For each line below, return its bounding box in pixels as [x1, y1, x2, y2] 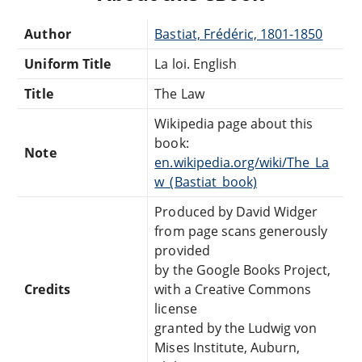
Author [24, 24, 71, 43]
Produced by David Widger [154, 202, 318, 221]
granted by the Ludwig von [154, 318, 318, 337]
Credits [24, 280, 70, 298]
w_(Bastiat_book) [154, 172, 257, 191]
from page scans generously [154, 221, 328, 240]
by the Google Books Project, [154, 260, 331, 279]
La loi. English [154, 54, 237, 73]
